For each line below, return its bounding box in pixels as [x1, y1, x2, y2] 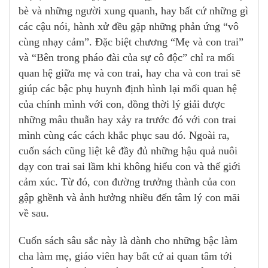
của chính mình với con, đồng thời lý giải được [19, 98, 225, 111]
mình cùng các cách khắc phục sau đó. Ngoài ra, [19, 129, 230, 142]
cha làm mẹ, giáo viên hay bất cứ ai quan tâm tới [19, 250, 232, 263]
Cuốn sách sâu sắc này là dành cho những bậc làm [19, 234, 237, 247]
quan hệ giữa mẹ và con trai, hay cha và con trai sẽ [19, 67, 240, 80]
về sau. [19, 207, 49, 220]
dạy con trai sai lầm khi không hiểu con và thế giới [19, 160, 240, 173]
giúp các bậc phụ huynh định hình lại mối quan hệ [19, 83, 237, 95]
